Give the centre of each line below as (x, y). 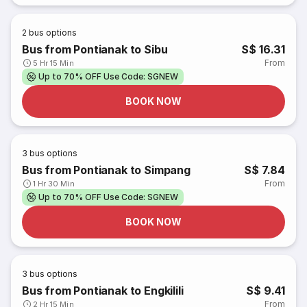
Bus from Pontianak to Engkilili (103, 291)
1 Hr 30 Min (54, 184)
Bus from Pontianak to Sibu (95, 49)
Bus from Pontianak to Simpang (106, 170)
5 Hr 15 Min (53, 63)
